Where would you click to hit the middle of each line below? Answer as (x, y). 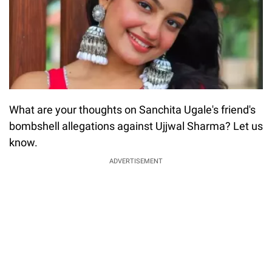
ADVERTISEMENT (136, 161)
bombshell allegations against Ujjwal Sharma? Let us (136, 126)
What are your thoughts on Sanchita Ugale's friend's (132, 110)
